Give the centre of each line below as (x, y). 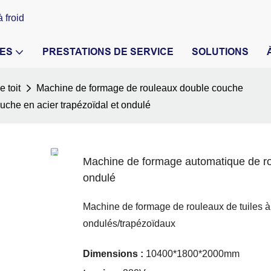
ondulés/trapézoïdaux (129, 224)
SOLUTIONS (220, 52)
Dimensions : (113, 254)
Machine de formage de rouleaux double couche (140, 88)
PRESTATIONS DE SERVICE (108, 52)
